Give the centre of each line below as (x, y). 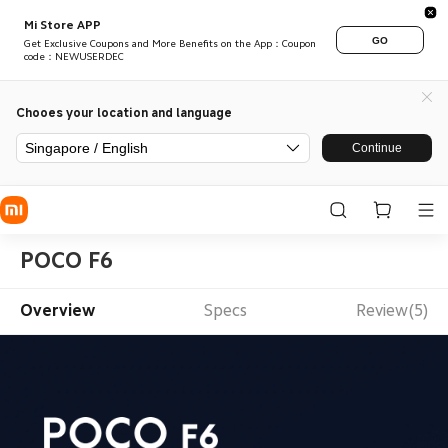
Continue (377, 148)
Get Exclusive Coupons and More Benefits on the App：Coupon (170, 44)
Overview (57, 311)
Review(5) (392, 311)
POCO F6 (66, 260)
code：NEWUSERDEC (74, 57)
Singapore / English (86, 148)
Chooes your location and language (124, 112)
